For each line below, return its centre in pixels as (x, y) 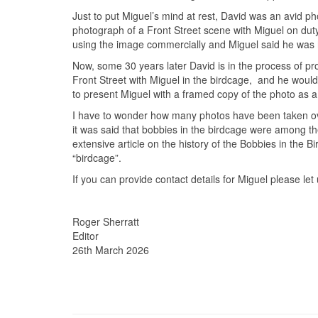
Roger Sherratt (106, 222)
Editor (86, 236)
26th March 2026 (111, 250)
